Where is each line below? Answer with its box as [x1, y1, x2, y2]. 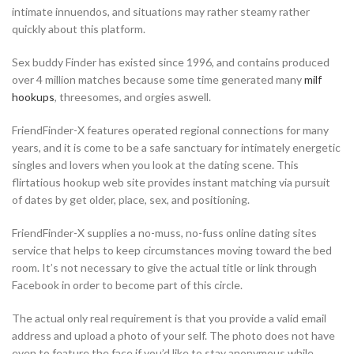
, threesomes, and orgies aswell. [55, 90, 211, 104]
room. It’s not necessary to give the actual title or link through [12, 261, 317, 275]
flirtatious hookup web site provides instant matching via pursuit [12, 175, 330, 190]
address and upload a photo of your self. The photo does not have [12, 329, 335, 343]
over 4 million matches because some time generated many [12, 73, 304, 87]
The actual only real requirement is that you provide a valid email [12, 311, 326, 326]
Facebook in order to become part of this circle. [12, 278, 243, 292]
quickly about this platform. [12, 22, 145, 36]
